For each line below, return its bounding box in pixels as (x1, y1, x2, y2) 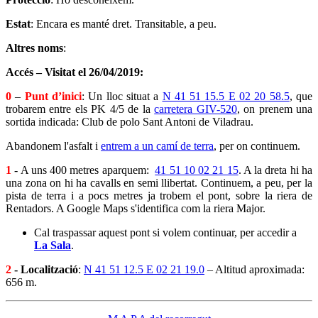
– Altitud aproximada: (204, 263, 305, 275)
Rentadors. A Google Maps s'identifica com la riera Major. (6, 202, 280, 214)
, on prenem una (236, 102, 313, 115)
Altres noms (6, 41, 63, 54)
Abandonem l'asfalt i (6, 139, 101, 152)
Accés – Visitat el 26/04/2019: (6, 65, 143, 78)
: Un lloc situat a (81, 89, 163, 102)
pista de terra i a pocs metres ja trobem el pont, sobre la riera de (6, 189, 312, 202)
